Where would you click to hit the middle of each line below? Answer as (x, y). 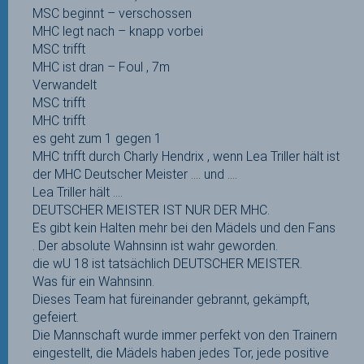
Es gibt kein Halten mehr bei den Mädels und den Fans (184, 228)
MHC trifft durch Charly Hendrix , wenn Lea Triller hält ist (186, 156)
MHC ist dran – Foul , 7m (101, 67)
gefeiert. (56, 317)
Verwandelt (65, 85)
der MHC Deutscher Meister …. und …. (135, 174)
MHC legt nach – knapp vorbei (118, 31)
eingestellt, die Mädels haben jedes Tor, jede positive (181, 353)
